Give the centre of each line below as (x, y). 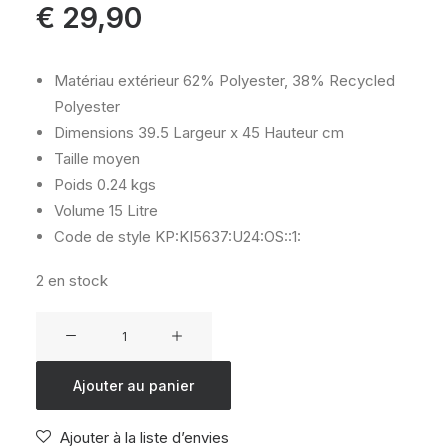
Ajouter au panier (133, 385)
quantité (61, 322)
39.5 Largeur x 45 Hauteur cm (239, 132)
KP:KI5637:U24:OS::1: (226, 236)
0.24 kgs (124, 184)
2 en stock (72, 280)
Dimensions (94, 132)
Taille (71, 158)
